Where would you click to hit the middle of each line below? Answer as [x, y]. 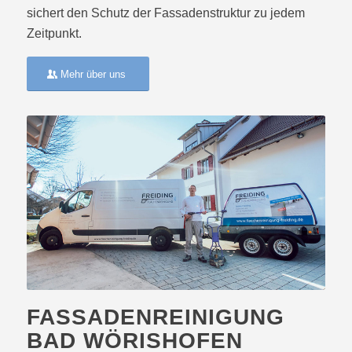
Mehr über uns [93, 75]
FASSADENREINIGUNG [155, 317]
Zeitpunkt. [54, 33]
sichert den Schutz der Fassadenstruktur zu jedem [165, 13]
